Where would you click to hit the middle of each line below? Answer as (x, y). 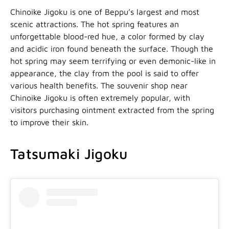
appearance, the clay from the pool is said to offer (105, 73)
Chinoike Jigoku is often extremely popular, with (100, 97)
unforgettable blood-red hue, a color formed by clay (107, 36)
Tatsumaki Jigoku (69, 153)
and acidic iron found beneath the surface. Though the (112, 48)
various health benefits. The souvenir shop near (99, 85)
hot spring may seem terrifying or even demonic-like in (113, 61)
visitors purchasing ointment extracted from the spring (112, 110)
